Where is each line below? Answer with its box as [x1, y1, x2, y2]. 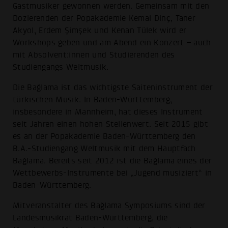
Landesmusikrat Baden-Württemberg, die [13, 213, 168, 222]
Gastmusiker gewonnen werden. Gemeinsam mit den [13, 2, 210, 11]
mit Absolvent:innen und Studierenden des [13, 50, 175, 60]
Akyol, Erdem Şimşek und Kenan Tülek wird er [13, 26, 187, 36]
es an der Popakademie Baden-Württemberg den [13, 131, 196, 141]
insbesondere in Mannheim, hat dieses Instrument [13, 107, 203, 117]
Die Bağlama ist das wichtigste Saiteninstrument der [13, 82, 213, 92]
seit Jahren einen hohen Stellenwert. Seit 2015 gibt [13, 119, 208, 129]
